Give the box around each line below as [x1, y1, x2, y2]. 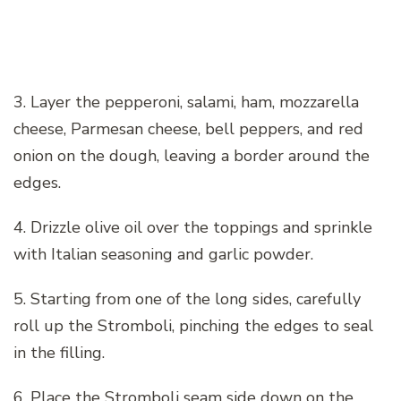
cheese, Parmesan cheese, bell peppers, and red [13, 117, 363, 140]
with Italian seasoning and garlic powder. [13, 243, 313, 265]
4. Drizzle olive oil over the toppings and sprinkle [13, 216, 372, 238]
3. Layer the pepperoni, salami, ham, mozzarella [13, 90, 359, 113]
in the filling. [13, 341, 105, 363]
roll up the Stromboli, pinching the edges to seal [13, 314, 373, 337]
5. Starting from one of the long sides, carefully [13, 287, 361, 310]
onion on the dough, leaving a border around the [13, 144, 370, 166]
